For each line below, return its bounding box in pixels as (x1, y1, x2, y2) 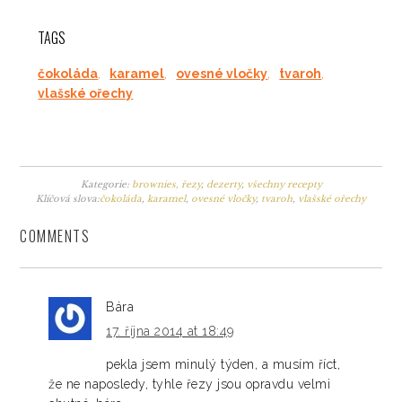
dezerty (205, 179, 241, 191)
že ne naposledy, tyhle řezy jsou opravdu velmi (48, 377, 331, 392)
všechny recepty (246, 179, 322, 191)
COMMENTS (20, 225, 91, 248)
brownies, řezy (131, 179, 201, 191)
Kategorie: (80, 179, 132, 191)
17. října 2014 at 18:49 (106, 324, 234, 339)
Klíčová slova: (36, 193, 100, 205)
